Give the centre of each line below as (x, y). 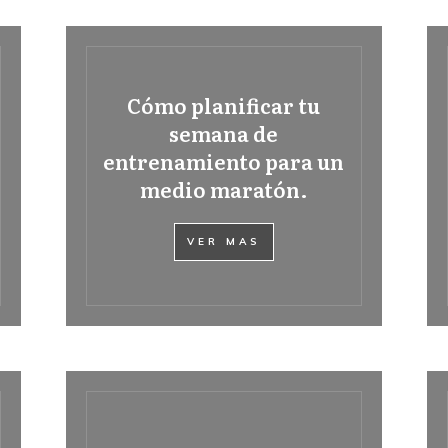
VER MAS (223, 241)
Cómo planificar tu (224, 105)
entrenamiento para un (224, 161)
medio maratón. (223, 189)
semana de (224, 133)
